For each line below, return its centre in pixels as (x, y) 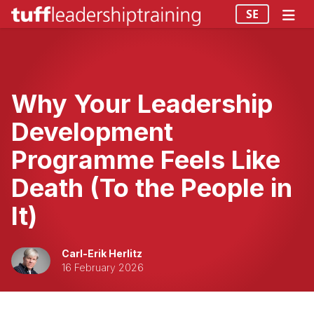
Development (92, 132)
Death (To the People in (152, 188)
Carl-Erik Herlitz (102, 253)
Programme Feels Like (146, 160)
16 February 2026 (103, 267)
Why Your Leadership (142, 104)
